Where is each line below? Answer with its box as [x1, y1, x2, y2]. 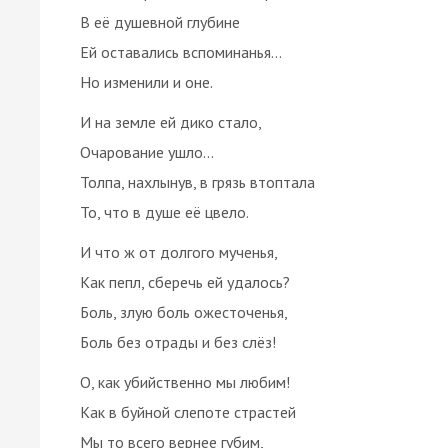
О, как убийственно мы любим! [80, 371, 290, 392]
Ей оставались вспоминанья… [80, 41, 282, 62]
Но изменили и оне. [80, 71, 213, 92]
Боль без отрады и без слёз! [80, 331, 276, 352]
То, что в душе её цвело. [80, 201, 249, 222]
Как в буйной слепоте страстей [80, 401, 296, 422]
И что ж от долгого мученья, [80, 241, 278, 262]
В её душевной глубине [80, 11, 240, 32]
